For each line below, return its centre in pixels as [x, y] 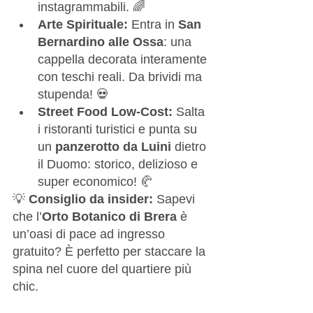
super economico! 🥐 [95, 181]
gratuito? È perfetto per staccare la [111, 251]
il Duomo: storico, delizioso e [119, 164]
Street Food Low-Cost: [105, 111]
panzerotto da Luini [113, 146]
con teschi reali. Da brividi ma [122, 77]
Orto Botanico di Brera [109, 216]
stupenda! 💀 [73, 94]
